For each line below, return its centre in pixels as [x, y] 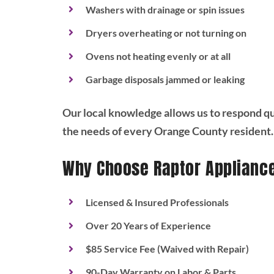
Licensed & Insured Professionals [157, 202]
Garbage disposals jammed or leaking [165, 80]
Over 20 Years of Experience [149, 225]
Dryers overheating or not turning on [166, 32]
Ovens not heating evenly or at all [158, 56]
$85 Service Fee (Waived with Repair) [168, 249]
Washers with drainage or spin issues [165, 9]
